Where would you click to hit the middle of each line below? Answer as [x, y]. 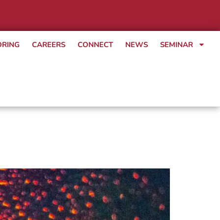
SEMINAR [177, 44]
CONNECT [95, 44]
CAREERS [49, 44]
